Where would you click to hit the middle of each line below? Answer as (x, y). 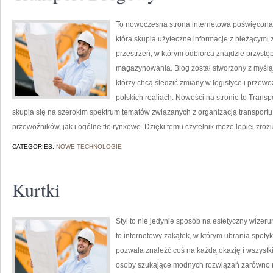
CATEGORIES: (34, 147)
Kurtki (36, 190)
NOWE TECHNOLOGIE (89, 147)
